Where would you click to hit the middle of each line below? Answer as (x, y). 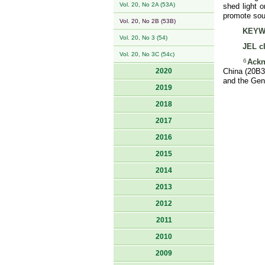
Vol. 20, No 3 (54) (143, 38)
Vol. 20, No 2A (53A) (147, 4)
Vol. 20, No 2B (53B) (148, 21)
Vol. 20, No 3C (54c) (147, 54)
